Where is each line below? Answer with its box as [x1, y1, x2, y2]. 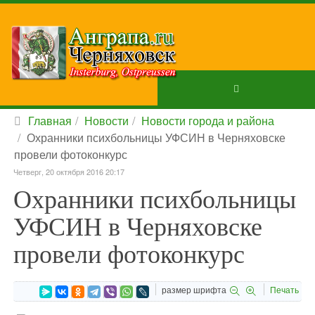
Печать [270, 283, 299, 295]
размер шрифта [162, 283, 226, 295]
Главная [28, 112, 72, 129]
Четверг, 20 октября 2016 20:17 [13, 166, 124, 177]
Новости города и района [141, 112, 274, 129]
